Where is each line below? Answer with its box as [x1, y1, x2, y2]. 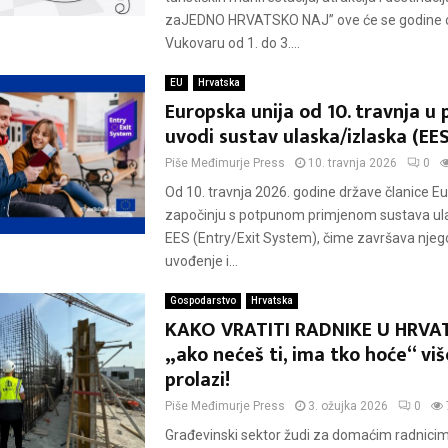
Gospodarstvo [169, 295, 236, 306]
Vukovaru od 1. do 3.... [164, 35, 300, 51]
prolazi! [164, 363, 230, 397]
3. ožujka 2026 [307, 399, 388, 413]
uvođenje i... [164, 253, 238, 269]
